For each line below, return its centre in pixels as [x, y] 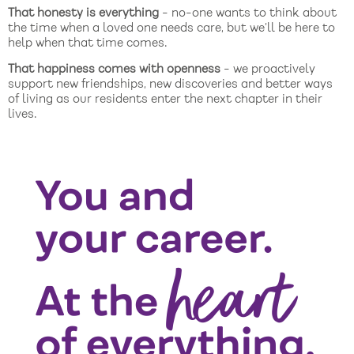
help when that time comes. [87, 44]
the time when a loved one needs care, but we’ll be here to [171, 29]
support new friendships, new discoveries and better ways [170, 85]
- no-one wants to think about [248, 14]
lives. [22, 115]
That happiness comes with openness [114, 70]
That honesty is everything [83, 14]
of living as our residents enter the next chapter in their [165, 100]
